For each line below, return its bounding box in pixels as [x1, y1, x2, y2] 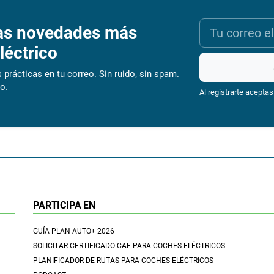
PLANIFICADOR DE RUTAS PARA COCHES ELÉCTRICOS [32, 256, 213, 265]
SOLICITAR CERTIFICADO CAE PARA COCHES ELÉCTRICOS [32, 242, 225, 251]
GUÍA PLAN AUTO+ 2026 [32, 227, 114, 236]
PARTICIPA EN [32, 199, 96, 212]
